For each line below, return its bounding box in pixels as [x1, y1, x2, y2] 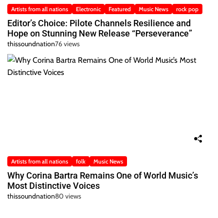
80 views [55, 192, 81, 201]
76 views [55, 39, 80, 49]
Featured [109, 5, 131, 13]
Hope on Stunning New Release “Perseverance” [7, 28, 192, 39]
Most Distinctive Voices [7, 181, 100, 191]
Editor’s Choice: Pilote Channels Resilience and [7, 18, 191, 29]
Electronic [76, 5, 101, 13]
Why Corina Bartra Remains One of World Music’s [7, 170, 198, 181]
